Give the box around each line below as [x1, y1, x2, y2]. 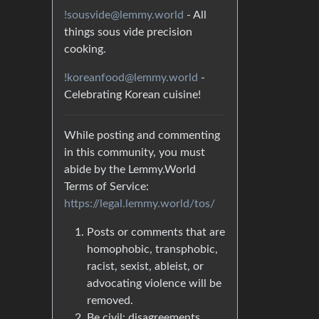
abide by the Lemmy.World [64, 164, 196, 176]
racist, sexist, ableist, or [87, 261, 204, 273]
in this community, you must [64, 147, 205, 159]
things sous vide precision [64, 26, 192, 38]
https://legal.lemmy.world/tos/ [64, 198, 215, 210]
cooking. [64, 43, 106, 56]
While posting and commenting [64, 130, 220, 142]
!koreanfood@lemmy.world [64, 72, 198, 84]
